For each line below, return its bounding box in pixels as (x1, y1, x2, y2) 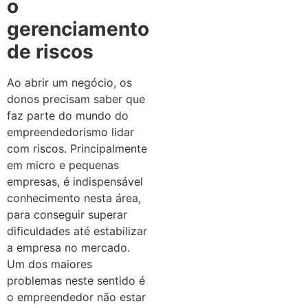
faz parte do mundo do (7, 109, 129, 123)
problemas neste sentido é (7, 274, 145, 288)
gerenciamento (7, 17, 149, 41)
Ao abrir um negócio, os (7, 76, 132, 90)
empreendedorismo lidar (7, 125, 134, 140)
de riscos (7, 40, 93, 64)
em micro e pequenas (7, 158, 119, 173)
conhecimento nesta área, (7, 191, 141, 206)
